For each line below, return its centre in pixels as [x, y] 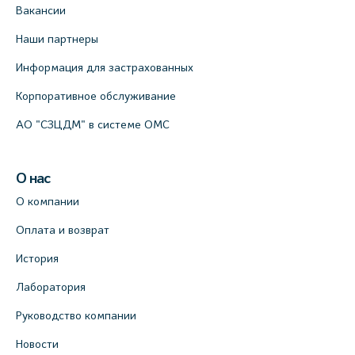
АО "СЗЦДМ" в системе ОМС [93, 125]
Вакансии [41, 11]
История [37, 259]
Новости [37, 344]
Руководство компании [76, 316]
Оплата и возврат [63, 230]
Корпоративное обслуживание [96, 96]
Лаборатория [51, 287]
